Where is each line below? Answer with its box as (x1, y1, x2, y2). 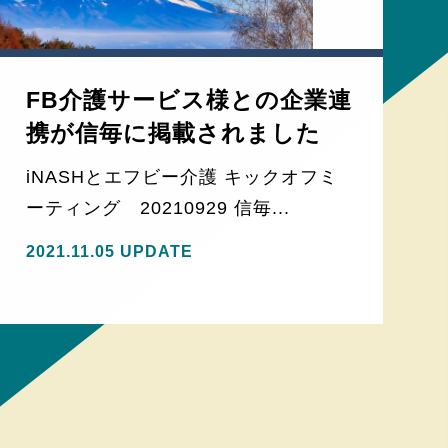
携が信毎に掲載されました (26, 121, 322, 147)
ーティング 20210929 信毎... (26, 197, 291, 218)
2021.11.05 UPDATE (26, 243, 194, 261)
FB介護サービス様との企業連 (26, 88, 353, 114)
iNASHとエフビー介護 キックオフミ (26, 166, 339, 187)
